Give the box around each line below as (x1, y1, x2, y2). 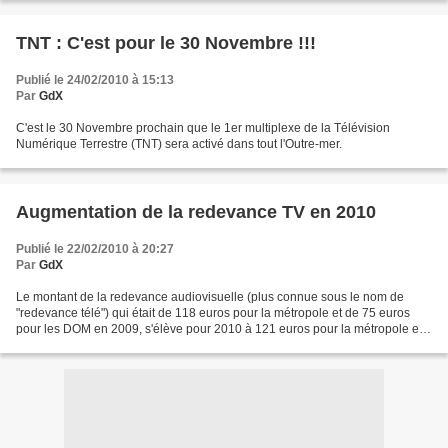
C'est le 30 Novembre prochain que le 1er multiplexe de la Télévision (16, 121, 390, 135)
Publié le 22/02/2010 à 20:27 (16, 242, 174, 256)
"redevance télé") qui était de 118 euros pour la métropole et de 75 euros (16, 306, 410, 320)
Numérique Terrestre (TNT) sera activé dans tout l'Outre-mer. (16, 137, 342, 151)
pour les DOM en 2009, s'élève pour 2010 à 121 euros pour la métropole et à (16, 322, 432, 336)
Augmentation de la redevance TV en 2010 (16, 202, 376, 222)
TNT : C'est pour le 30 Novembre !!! (16, 33, 316, 53)
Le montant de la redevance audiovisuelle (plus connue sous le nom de (16, 290, 404, 304)
